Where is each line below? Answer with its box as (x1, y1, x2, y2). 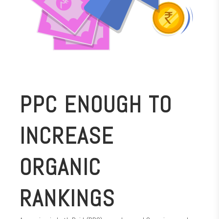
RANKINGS (20, 184, 115, 213)
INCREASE (20, 121, 114, 151)
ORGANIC (20, 153, 101, 182)
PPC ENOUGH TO (20, 90, 172, 119)
